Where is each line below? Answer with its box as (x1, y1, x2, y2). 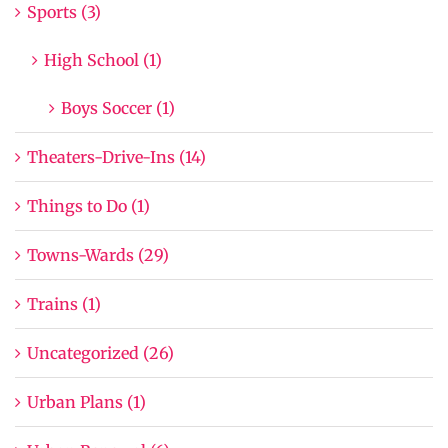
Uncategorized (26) (27, 342, 174, 363)
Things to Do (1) (27, 195, 150, 216)
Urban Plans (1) (27, 391, 146, 412)
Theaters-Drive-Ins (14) (27, 146, 206, 167)
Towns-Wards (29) (27, 244, 169, 265)
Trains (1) (27, 293, 101, 314)
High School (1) (44, 49, 162, 70)
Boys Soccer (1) (61, 97, 175, 118)
